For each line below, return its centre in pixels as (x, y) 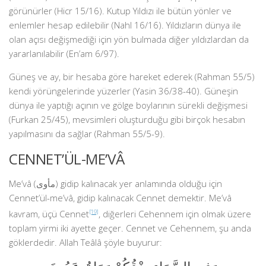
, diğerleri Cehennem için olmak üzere (175, 214)
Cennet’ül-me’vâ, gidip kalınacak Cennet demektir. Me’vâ (120, 198)
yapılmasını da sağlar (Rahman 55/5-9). (87, 134)
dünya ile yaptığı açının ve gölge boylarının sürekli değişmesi (128, 105)
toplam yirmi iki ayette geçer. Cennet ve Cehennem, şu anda (130, 228)
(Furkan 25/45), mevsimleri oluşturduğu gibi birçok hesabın (127, 119)
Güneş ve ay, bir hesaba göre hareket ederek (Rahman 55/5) (132, 77)
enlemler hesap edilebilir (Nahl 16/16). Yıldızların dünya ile (125, 25)
